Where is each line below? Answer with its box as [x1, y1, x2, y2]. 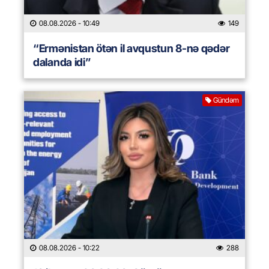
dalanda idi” [33, 56, 91, 69]
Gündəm [213, 95, 239, 105]
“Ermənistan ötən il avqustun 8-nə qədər [33, 42, 230, 55]
